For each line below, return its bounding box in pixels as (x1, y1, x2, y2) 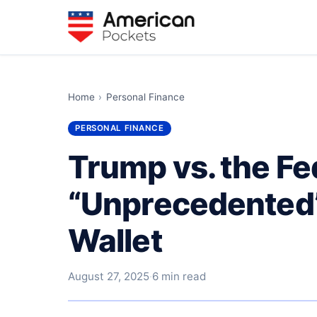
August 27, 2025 (68, 269, 149, 283)
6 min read (152, 269, 206, 283)
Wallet (68, 221, 162, 260)
